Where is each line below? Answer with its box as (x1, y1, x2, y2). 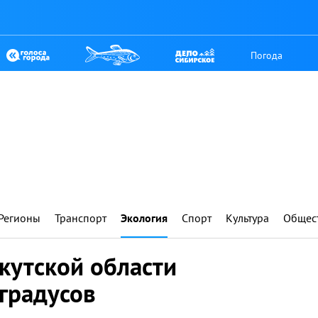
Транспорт (55, 211, 106, 225)
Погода (251, 48, 283, 62)
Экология (121, 211, 168, 225)
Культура (226, 211, 269, 225)
